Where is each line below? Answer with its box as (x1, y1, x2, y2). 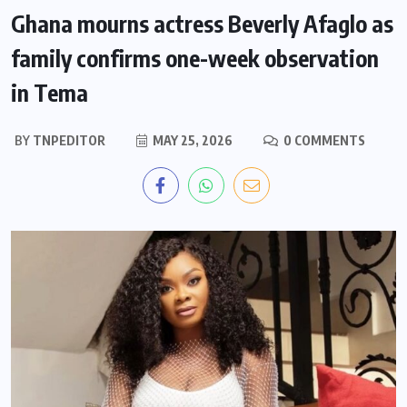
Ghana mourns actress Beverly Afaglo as (11, 9, 393, 39)
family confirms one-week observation (11, 44, 379, 74)
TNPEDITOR (30, 133, 105, 149)
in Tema (11, 78, 88, 108)
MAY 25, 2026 (150, 133, 233, 149)
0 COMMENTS (281, 133, 365, 149)
